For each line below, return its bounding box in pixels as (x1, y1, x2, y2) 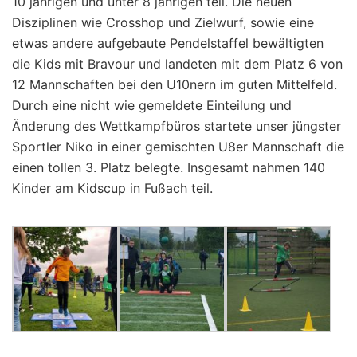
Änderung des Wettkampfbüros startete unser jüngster (12, 118, 341, 134)
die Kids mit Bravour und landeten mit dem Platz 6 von (12, 56, 343, 72)
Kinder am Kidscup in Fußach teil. (12, 180, 213, 196)
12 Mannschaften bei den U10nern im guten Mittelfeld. (12, 76, 337, 92)
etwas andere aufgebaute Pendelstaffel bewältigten (12, 35, 324, 51)
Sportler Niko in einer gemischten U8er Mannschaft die (12, 139, 344, 155)
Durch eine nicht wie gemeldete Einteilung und (12, 97, 292, 113)
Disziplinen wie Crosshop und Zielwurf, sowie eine (12, 14, 314, 30)
